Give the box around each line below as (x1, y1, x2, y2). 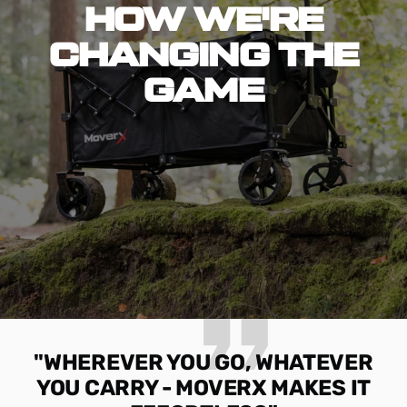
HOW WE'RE (84, 4, 323, 37)
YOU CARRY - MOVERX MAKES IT (36, 375, 371, 402)
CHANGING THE (48, 39, 359, 73)
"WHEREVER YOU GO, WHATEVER (34, 350, 373, 376)
